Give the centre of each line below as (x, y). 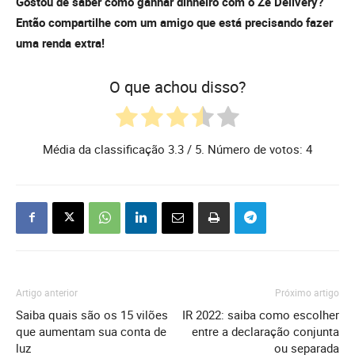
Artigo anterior (47, 292)
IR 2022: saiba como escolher (261, 314)
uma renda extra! (60, 43)
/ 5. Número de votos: (245, 149)
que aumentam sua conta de (91, 331)
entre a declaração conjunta (265, 331)
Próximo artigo (307, 292)
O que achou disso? (177, 87)
